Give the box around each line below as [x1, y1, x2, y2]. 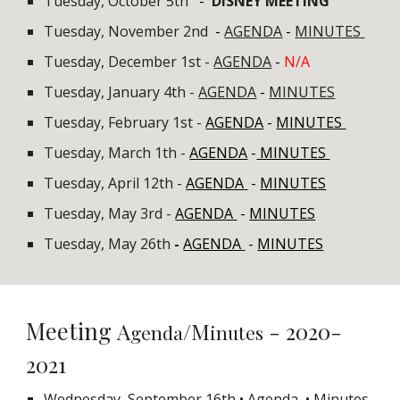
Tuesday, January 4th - [44, 82, 199, 102]
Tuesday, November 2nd [44, 21, 212, 41]
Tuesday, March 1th [44, 143, 178, 162]
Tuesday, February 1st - [44, 112, 206, 132]
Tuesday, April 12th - [44, 173, 187, 193]
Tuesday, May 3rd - [44, 204, 176, 223]
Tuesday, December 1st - [44, 52, 214, 71]
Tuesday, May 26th [44, 234, 175, 254]
